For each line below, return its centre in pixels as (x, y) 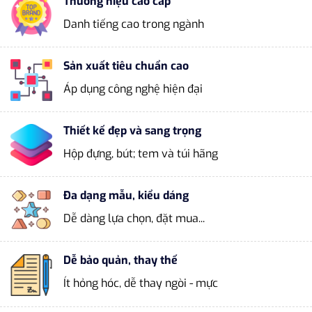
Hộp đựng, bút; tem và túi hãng (141, 154)
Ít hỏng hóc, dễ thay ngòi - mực (141, 283)
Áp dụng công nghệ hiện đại (133, 88)
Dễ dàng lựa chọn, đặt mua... (134, 219)
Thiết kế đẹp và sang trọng (132, 131)
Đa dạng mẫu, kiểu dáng (126, 196)
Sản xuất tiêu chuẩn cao (126, 65)
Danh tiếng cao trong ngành (134, 24)
